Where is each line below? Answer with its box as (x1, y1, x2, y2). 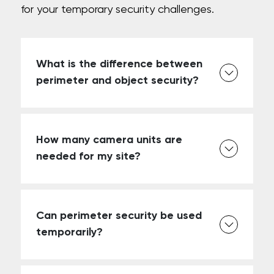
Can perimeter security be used (36, 210, 202, 221)
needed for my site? (36, 151, 141, 162)
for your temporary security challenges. (21, 4, 215, 15)
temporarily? (36, 227, 103, 238)
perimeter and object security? (36, 75, 199, 86)
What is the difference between (36, 59, 203, 70)
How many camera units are (36, 135, 183, 146)
